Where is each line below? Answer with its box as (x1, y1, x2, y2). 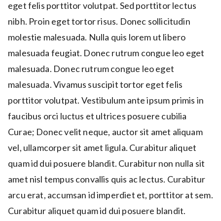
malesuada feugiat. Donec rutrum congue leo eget (8, 47, 205, 59)
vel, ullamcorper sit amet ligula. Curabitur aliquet (8, 142, 197, 153)
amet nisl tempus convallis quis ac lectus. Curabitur (8, 174, 206, 185)
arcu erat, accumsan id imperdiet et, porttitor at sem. (8, 189, 213, 201)
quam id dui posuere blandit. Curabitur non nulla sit (8, 158, 205, 169)
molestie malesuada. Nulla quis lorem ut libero (8, 32, 186, 43)
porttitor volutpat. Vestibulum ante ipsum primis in (8, 95, 204, 106)
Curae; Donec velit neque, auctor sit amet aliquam (8, 126, 203, 138)
